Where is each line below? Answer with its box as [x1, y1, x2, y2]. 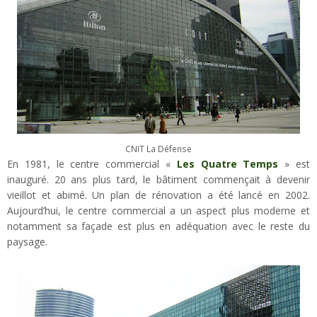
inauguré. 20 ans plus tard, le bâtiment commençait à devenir [7, 172, 310, 186]
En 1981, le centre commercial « [7, 156, 177, 171]
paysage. [7, 234, 47, 248]
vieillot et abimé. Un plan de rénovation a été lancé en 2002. [7, 188, 310, 202]
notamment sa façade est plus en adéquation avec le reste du [7, 219, 310, 233]
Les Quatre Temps [176, 156, 279, 171]
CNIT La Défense [125, 142, 192, 154]
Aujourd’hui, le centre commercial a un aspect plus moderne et [7, 203, 310, 217]
